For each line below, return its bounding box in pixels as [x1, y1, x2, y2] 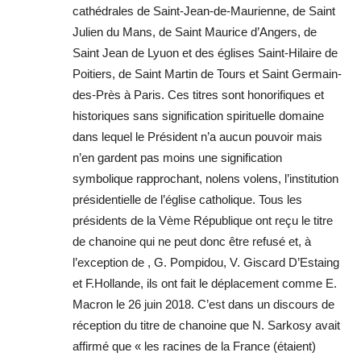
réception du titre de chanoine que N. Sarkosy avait [73, 318, 340, 333]
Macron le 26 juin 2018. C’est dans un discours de [73, 297, 334, 312]
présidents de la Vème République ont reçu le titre [73, 214, 333, 228]
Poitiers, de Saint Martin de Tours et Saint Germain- [73, 67, 342, 81]
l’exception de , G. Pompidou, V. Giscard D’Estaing [73, 255, 339, 270]
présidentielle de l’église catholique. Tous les [73, 193, 302, 207]
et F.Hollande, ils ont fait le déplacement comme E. [73, 276, 337, 291]
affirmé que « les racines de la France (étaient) [73, 339, 316, 354]
